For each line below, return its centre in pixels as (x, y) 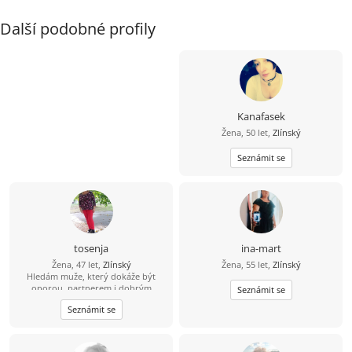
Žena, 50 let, (247, 132)
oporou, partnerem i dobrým (91, 288)
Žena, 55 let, (247, 264)
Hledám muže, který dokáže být (91, 276)
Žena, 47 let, (77, 264)
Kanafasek (261, 116)
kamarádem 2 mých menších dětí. (91, 299)
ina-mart (261, 248)
